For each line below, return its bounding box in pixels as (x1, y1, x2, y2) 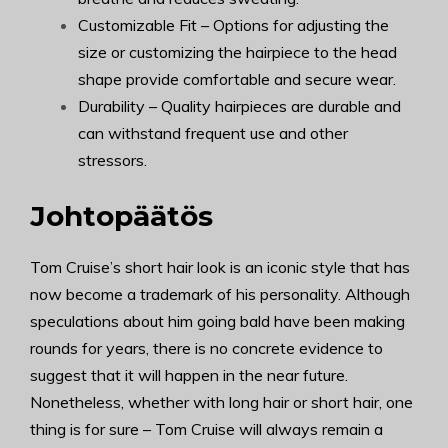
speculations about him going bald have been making (30, 311, 405, 331)
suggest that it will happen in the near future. (30, 365, 348, 385)
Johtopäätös (30, 199, 213, 233)
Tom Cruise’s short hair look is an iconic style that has (30, 257, 410, 277)
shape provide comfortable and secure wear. (78, 69, 396, 89)
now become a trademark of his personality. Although (30, 284, 410, 304)
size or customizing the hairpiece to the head (78, 42, 397, 62)
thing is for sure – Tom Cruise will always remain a (30, 419, 383, 439)
